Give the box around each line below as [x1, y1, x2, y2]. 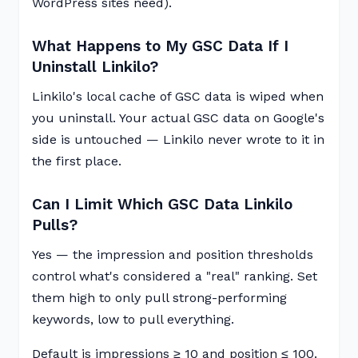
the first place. [32, 153, 121, 169]
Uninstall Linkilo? [32, 58, 158, 76]
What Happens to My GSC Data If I [32, 37, 288, 55]
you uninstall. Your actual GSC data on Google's [32, 110, 324, 125]
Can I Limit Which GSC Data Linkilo [32, 195, 292, 213]
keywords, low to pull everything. [32, 312, 234, 327]
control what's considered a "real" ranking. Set [32, 268, 317, 284]
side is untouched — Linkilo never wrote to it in [32, 132, 324, 147]
